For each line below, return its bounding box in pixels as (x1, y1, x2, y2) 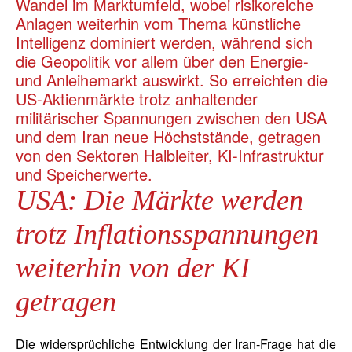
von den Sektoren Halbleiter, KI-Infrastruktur (16, 143, 324, 167)
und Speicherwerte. (16, 162, 152, 185)
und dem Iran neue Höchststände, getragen (16, 124, 321, 148)
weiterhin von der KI (16, 251, 250, 284)
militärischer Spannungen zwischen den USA (16, 105, 327, 129)
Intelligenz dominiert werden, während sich (16, 30, 313, 53)
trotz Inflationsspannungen (16, 218, 319, 250)
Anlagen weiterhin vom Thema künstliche (16, 11, 301, 35)
